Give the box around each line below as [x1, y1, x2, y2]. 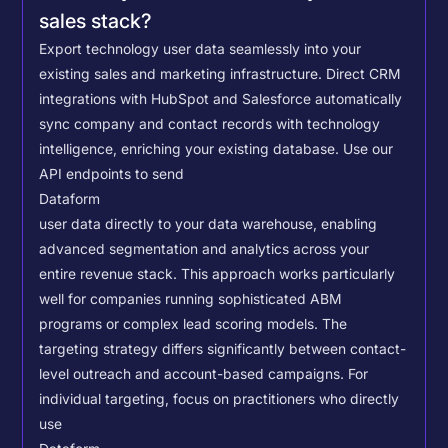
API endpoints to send [39, 166, 185, 183]
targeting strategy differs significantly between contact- [39, 341, 407, 358]
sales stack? [39, 9, 153, 34]
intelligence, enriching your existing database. [39, 141, 344, 158]
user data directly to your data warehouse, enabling [39, 216, 378, 233]
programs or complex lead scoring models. [39, 316, 323, 333]
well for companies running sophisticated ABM [39, 291, 343, 308]
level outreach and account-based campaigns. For [39, 366, 369, 383]
